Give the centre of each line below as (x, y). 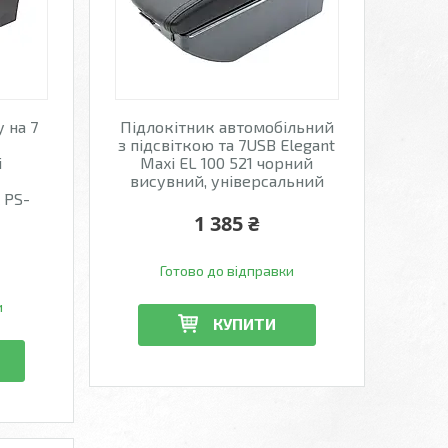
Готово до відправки (226, 270)
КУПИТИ (244, 323)
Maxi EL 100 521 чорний (227, 162)
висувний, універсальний (226, 180)
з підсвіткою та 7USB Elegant (227, 144)
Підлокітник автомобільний (226, 126)
